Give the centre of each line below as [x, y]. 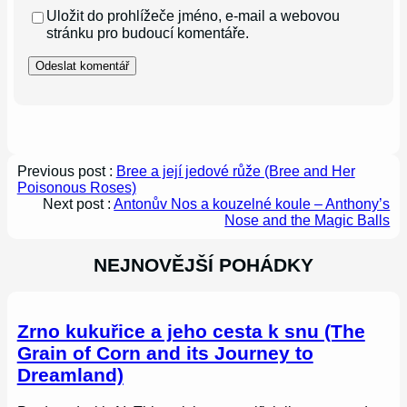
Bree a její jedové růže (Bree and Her [235, 172]
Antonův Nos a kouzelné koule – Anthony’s [252, 204]
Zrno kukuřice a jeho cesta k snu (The [191, 331]
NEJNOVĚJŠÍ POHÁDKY [203, 265]
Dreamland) [70, 374]
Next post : [79, 204]
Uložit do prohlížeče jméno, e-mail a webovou [194, 16]
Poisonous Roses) [76, 188]
